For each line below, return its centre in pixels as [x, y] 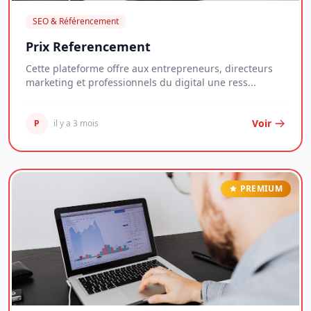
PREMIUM [261, 188]
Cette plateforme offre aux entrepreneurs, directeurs [149, 68]
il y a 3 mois [76, 123]
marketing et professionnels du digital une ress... [141, 82]
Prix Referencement [88, 47]
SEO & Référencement [76, 21]
